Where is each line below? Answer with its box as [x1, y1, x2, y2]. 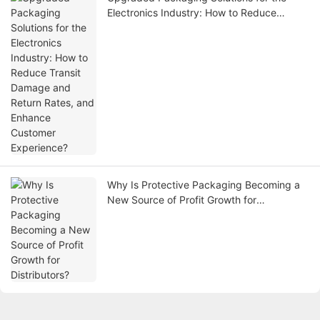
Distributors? [107, 209, 166, 221]
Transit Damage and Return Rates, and [107, 21, 288, 34]
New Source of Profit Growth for [107, 194, 256, 206]
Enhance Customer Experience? [107, 36, 255, 49]
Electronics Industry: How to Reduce [107, 6, 276, 19]
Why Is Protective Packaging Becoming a [107, 179, 300, 191]
